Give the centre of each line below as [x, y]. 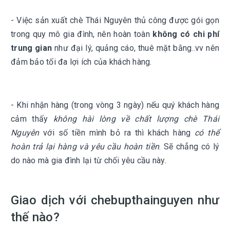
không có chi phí [186, 34]
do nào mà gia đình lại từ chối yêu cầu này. [89, 160]
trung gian [32, 48]
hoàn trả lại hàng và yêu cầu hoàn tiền [85, 147]
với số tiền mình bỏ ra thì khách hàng [117, 133]
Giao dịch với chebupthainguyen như [115, 200]
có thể [207, 133]
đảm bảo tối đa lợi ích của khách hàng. [81, 62]
